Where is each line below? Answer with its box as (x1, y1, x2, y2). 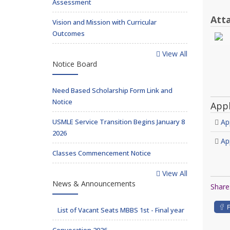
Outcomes (52, 29, 85, 38)
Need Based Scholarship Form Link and (52, 86, 172, 95)
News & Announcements (52, 179, 136, 188)
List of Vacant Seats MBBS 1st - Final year (56, 205, 184, 215)
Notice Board (52, 59, 97, 69)
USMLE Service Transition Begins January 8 (52, 117, 185, 126)
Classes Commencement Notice (52, 148, 151, 158)
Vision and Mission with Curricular (52, 17, 157, 27)
